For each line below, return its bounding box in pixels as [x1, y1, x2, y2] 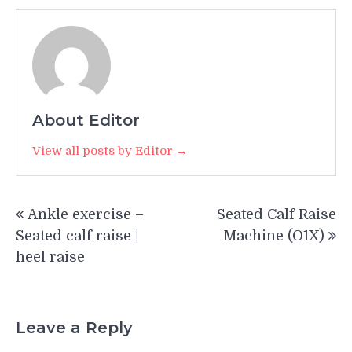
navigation [15, 214, 123, 238]
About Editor [32, 110, 140, 130]
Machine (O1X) [223, 227, 324, 244]
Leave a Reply [16, 318, 133, 338]
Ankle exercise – [27, 206, 144, 222]
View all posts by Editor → [32, 143, 188, 158]
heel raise [16, 248, 85, 265]
